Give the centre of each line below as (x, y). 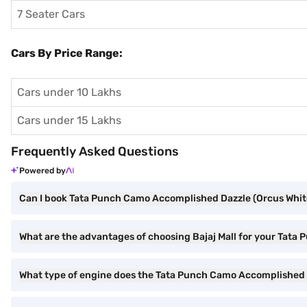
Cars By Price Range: (67, 53)
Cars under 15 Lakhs (69, 120)
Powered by (42, 171)
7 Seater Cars (51, 14)
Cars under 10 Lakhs (69, 92)
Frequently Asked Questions (95, 151)
